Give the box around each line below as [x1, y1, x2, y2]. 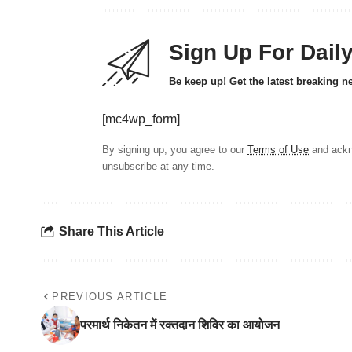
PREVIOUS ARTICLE [52, 290, 168, 302]
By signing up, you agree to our [102, 143, 247, 156]
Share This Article [59, 225, 164, 239]
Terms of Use [247, 143, 309, 156]
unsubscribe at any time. [102, 159, 214, 172]
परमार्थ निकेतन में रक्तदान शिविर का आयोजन [80, 317, 280, 332]
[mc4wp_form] [102, 112, 180, 126]
